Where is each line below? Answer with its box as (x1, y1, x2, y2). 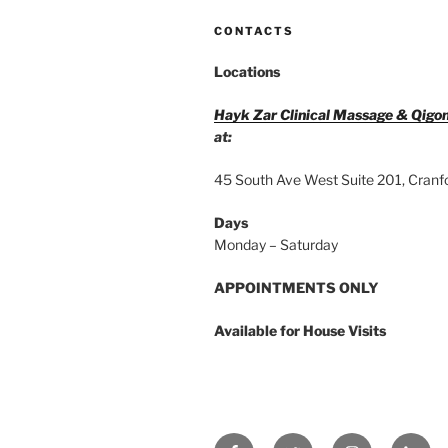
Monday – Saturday (214, 235, 338, 253)
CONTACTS (214, 23, 294, 38)
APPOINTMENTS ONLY (214, 278, 379, 296)
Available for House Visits (214, 321, 386, 339)
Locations (214, 62, 283, 80)
